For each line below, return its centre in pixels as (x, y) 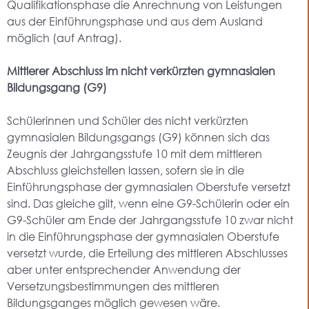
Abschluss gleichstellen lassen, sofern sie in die (126, 170)
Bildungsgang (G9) (57, 87)
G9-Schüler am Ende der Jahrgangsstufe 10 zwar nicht (150, 220)
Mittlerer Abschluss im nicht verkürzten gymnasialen (141, 71)
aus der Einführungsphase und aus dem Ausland (135, 21)
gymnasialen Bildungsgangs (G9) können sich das (138, 137)
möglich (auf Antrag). (64, 38)
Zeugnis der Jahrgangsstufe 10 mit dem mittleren (134, 153)
